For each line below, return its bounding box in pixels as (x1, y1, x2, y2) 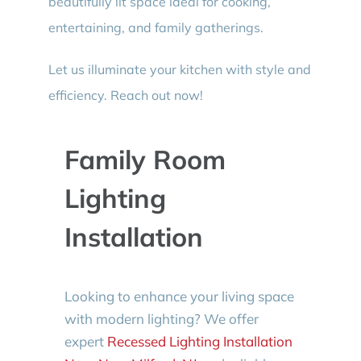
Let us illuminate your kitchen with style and (48, 61, 311, 78)
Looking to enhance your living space (64, 287, 294, 305)
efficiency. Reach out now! (48, 87, 203, 104)
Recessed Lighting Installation (106, 332, 293, 350)
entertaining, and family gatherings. (48, 19, 263, 36)
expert (64, 332, 107, 350)
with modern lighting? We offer (64, 309, 259, 327)
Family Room (64, 143, 226, 176)
